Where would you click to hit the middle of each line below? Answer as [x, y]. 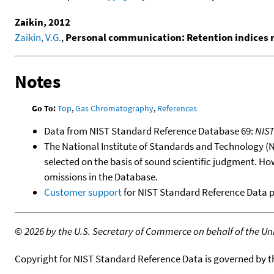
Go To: [44, 108]
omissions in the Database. [101, 176]
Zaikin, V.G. [38, 37]
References [177, 108]
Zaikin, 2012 [43, 22]
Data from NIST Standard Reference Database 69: [150, 131]
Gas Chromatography [115, 108]
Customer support [83, 192]
